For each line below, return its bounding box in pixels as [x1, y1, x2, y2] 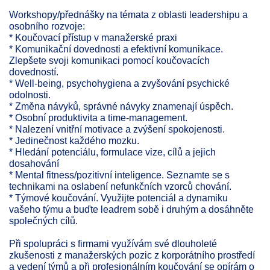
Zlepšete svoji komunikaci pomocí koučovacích [9, 55, 210, 66]
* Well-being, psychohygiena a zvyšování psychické [9, 78, 230, 89]
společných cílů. [9, 215, 78, 226]
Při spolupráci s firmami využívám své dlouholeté [9, 238, 217, 249]
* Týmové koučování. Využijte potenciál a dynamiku [9, 192, 228, 203]
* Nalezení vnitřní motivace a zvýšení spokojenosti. [9, 124, 225, 134]
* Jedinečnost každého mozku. [9, 135, 139, 146]
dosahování [9, 158, 59, 169]
